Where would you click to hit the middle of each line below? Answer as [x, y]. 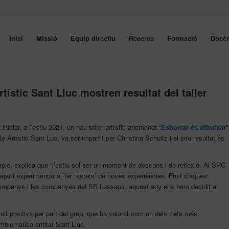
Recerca [141, 38]
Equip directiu [93, 38]
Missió [47, 38]
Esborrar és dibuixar [193, 127]
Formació [182, 38]
